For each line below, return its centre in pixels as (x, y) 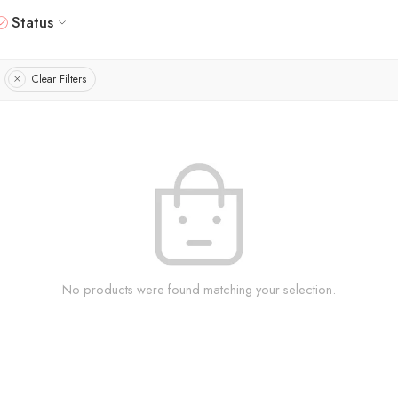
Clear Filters (59, 80)
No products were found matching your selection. (199, 289)
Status (32, 22)
